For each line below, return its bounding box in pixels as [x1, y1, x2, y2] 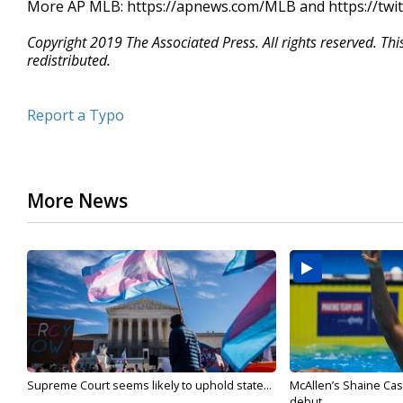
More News [27, 188, 128, 213]
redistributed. [27, 50, 111, 70]
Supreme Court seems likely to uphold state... [27, 377, 272, 393]
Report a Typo [27, 105, 124, 125]
